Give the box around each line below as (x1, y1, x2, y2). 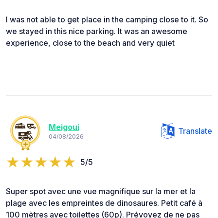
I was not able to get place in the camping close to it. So (6, 14, 208, 24)
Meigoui (49, 122, 79, 132)
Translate (178, 126, 212, 136)
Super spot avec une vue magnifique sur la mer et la (6, 186, 196, 196)
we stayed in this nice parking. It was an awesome (6, 26, 187, 36)
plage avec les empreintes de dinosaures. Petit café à (6, 198, 202, 208)
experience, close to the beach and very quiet (6, 37, 175, 48)
